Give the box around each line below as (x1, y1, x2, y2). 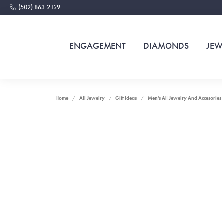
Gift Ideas (115, 95, 137, 101)
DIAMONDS (143, 40, 189, 51)
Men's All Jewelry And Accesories (148, 95, 221, 101)
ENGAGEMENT (69, 40, 126, 51)
